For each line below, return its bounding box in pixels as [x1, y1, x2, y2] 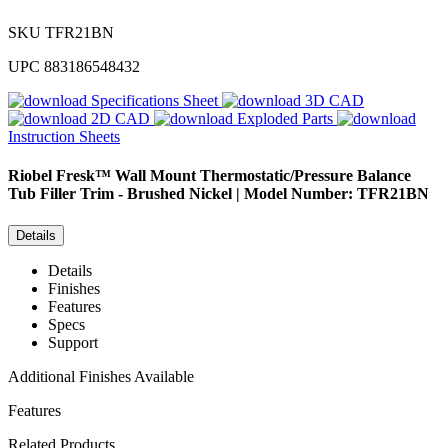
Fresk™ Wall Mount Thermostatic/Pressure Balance [56, 167, 411, 185]
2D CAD [91, 110, 150, 128]
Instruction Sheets [8, 128, 120, 146]
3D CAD [305, 92, 364, 110]
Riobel [8, 167, 52, 185]
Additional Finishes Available [8, 367, 194, 385]
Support [48, 333, 98, 351]
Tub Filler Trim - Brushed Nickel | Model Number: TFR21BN [8, 185, 429, 203]
